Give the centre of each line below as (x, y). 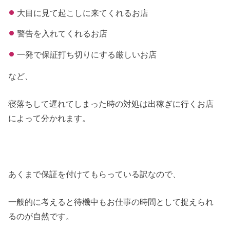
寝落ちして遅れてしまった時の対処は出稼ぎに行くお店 (111, 104)
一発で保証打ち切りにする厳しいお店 (87, 54)
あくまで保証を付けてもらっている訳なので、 (95, 174)
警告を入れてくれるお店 (62, 34)
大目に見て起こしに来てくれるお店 (82, 13)
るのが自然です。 (41, 216)
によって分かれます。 (50, 118)
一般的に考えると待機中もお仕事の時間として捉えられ (111, 202)
